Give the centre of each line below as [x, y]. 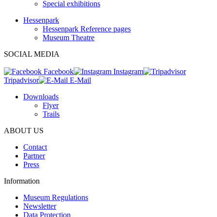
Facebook [58, 71]
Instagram [127, 71]
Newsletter [40, 206]
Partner [34, 155]
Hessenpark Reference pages [87, 29]
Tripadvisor [21, 80]
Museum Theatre [69, 37]
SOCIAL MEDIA [32, 54]
